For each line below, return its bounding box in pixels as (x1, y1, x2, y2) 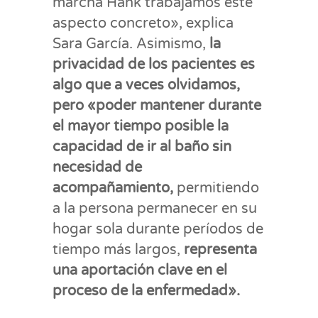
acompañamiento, (53, 180, 173, 197)
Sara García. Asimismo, (53, 35, 209, 53)
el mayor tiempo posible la (53, 118, 229, 135)
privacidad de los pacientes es (53, 56, 255, 73)
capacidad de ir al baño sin (53, 138, 231, 155)
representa (184, 241, 257, 258)
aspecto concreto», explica (53, 15, 234, 32)
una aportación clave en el (53, 262, 227, 279)
